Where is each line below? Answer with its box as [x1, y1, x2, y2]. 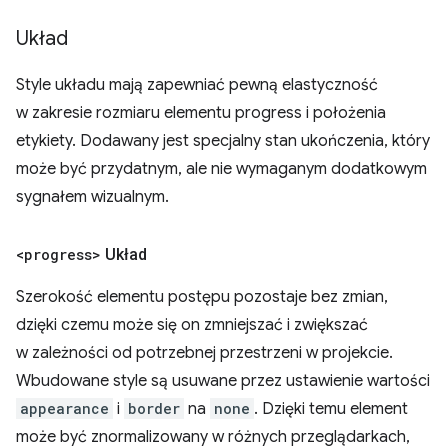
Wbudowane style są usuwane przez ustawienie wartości [16, 371, 430, 392]
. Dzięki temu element [254, 399, 408, 420]
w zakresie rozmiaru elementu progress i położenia [16, 103, 386, 124]
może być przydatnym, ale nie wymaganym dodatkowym [16, 159, 427, 180]
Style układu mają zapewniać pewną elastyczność [16, 75, 378, 96]
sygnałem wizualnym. [16, 187, 169, 208]
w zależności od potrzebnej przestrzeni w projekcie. [16, 343, 393, 364]
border [128, 399, 180, 419]
